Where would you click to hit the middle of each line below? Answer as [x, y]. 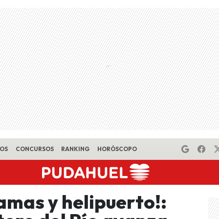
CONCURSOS [34, 149]
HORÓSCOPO [117, 149]
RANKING [76, 149]
